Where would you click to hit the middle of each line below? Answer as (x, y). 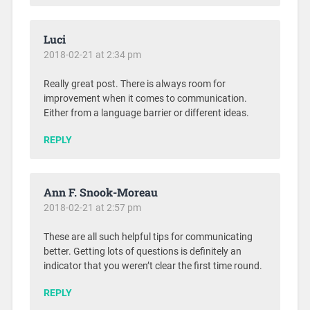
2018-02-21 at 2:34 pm (92, 54)
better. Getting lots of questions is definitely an (142, 251)
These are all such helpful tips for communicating (148, 237)
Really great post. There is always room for (134, 84)
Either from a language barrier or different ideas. (146, 113)
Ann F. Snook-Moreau (100, 192)
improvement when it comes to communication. (145, 98)
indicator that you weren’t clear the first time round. (153, 266)
